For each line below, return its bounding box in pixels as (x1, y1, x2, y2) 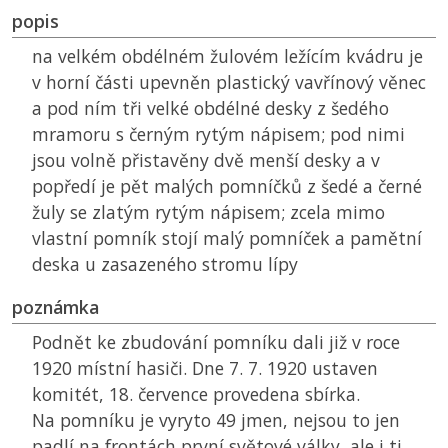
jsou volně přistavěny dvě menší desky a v (32, 148, 380, 173)
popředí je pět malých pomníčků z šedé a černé (32, 174, 422, 199)
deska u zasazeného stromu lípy (32, 252, 298, 277)
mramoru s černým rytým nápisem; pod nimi (32, 122, 405, 147)
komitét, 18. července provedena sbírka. (32, 382, 360, 407)
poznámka (12, 295, 99, 320)
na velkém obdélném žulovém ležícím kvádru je (32, 44, 423, 69)
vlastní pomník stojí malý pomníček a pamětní (32, 226, 422, 251)
